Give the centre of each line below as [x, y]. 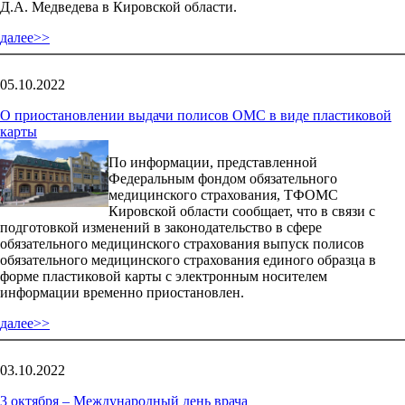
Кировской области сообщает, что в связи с [242, 211]
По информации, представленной [213, 162]
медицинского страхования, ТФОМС [223, 194]
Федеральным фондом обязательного [223, 178]
